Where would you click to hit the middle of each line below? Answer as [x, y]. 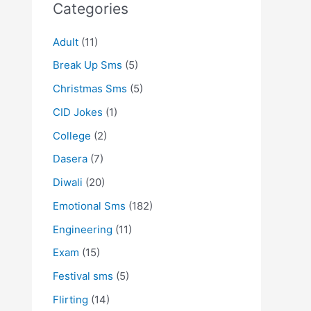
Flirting [70, 299]
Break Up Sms [87, 65]
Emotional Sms [89, 205]
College [72, 135]
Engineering [83, 229]
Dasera [70, 159]
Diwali [68, 182]
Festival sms [83, 276]
